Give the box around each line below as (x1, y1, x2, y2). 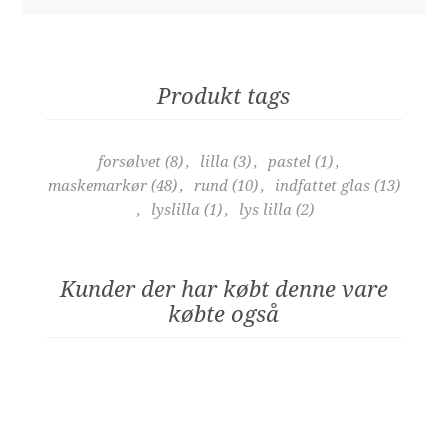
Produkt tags (157, 83, 291, 109)
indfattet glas (274, 176, 370, 195)
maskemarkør (47, 176, 147, 195)
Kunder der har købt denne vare (59, 276, 388, 302)
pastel (267, 152, 311, 171)
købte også (168, 301, 280, 327)
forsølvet (97, 152, 161, 171)
